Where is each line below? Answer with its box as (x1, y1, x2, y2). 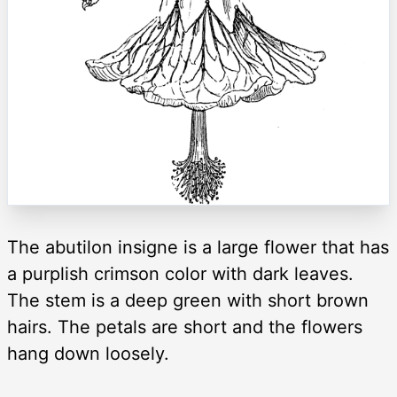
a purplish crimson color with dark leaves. (7, 263, 354, 285)
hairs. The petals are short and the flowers (7, 316, 362, 339)
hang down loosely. (7, 343, 169, 365)
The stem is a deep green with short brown (7, 290, 369, 312)
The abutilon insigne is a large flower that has (7, 237, 389, 259)
